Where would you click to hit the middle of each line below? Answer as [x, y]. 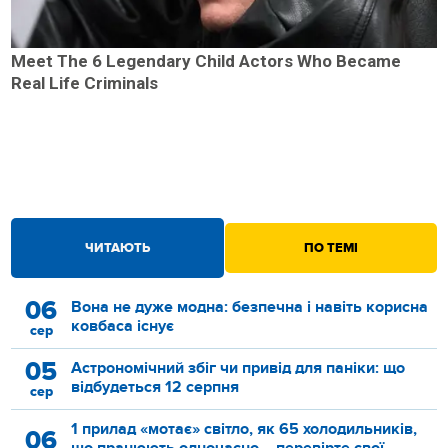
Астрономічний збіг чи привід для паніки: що [238, 367]
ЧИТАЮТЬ [117, 247]
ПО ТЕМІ [330, 247]
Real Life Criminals [85, 83]
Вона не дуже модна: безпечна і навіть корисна [250, 306]
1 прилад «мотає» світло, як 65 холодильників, [244, 428]
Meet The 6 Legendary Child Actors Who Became [206, 61]
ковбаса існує [123, 325]
